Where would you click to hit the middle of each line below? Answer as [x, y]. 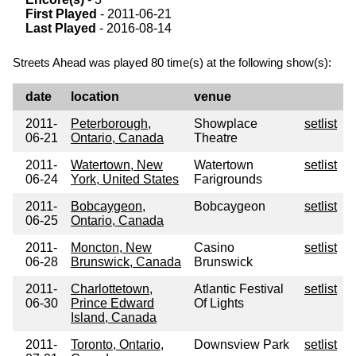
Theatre [216, 138]
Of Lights [219, 304]
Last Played [61, 29]
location [95, 97]
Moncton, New [111, 248]
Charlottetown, [112, 289]
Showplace [226, 124]
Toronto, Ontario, [117, 345]
